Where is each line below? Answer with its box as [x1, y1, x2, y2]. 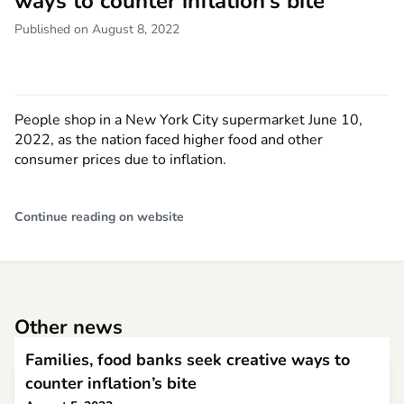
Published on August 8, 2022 [14, 21, 179, 39]
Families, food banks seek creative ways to [25, 349, 350, 372]
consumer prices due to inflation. [14, 150, 226, 170]
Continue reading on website [14, 208, 184, 226]
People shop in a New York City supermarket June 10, [14, 110, 363, 131]
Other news [14, 314, 123, 342]
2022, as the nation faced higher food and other [14, 130, 323, 151]
